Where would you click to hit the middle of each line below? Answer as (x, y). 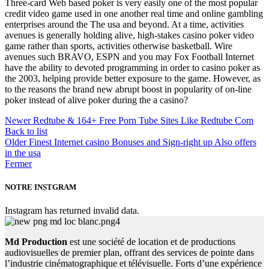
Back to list (26, 131)
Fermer (18, 164)
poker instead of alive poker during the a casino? (96, 100)
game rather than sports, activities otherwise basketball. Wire (119, 46)
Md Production (36, 242)
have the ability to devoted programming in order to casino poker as (132, 68)
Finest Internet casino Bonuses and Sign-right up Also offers (143, 142)
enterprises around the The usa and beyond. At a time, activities (124, 25)
